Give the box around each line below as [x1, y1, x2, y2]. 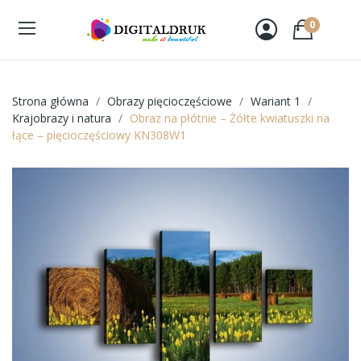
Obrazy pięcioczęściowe [107, 93, 232, 109]
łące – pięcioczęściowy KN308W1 [12, 127, 186, 143]
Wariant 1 [251, 93, 301, 109]
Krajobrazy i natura [12, 110, 111, 126]
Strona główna [12, 93, 89, 109]
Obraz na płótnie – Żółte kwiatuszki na [130, 110, 330, 126]
